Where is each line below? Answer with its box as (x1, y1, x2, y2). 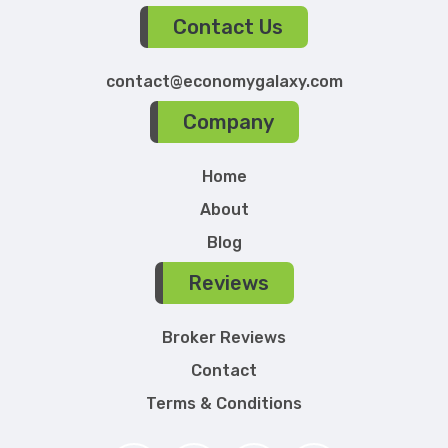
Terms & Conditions (146, 394, 302, 414)
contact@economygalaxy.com (105, 72, 343, 92)
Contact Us (173, 15, 283, 40)
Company (182, 110, 274, 135)
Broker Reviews (162, 328, 286, 348)
